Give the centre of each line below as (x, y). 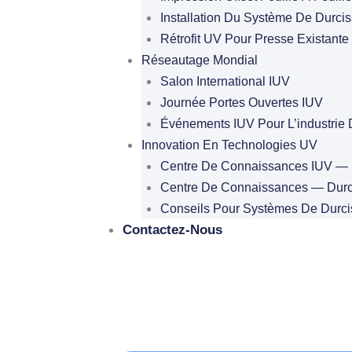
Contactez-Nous (172, 230)
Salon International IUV (225, 81)
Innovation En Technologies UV (229, 145)
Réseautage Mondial (199, 60)
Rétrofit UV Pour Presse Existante (254, 39)
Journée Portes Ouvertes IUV (241, 103)
